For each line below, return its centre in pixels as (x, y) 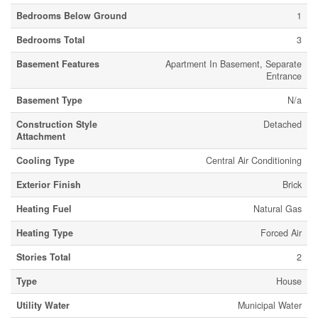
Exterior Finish (49, 185)
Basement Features (58, 64)
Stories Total (44, 257)
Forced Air (281, 233)
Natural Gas (278, 209)
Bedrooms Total (51, 40)
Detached (283, 125)
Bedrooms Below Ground (72, 16)
